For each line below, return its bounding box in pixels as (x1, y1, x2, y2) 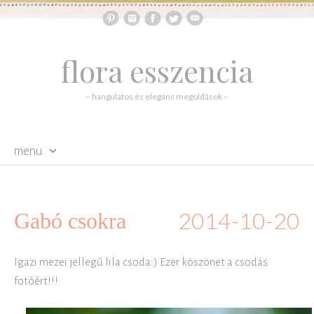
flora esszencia (60, 51, 254, 90)
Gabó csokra (14, 208, 126, 233)
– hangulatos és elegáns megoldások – (86, 91, 228, 102)
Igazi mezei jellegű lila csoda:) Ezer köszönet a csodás (14, 255, 268, 268)
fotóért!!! (14, 274, 58, 287)
